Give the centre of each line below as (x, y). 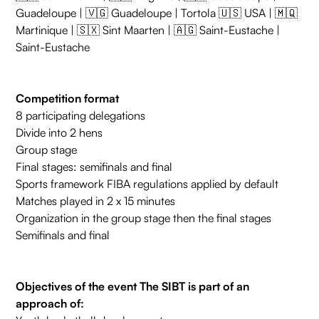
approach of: (50, 304)
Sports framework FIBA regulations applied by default (147, 184)
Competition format (68, 99)
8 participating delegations (81, 116)
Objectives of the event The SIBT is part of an (133, 287)
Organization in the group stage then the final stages (144, 218)
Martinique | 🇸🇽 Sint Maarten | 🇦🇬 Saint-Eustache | (148, 30)
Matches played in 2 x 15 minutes (96, 201)
